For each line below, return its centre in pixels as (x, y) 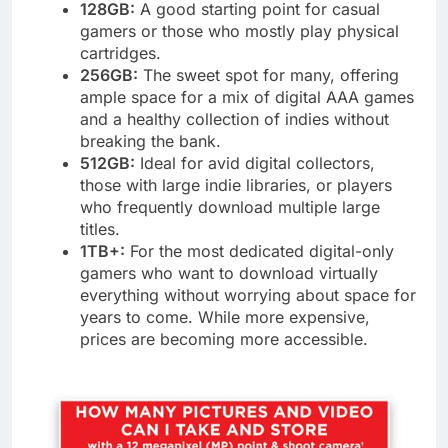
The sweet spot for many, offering (268, 74)
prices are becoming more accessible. (224, 338)
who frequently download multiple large (230, 206)
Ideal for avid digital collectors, (255, 162)
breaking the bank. (150, 140)
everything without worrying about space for (248, 294)
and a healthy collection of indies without (234, 118)
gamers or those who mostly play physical (239, 30)
